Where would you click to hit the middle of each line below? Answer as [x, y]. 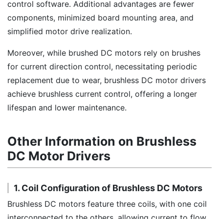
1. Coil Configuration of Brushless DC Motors [108, 188]
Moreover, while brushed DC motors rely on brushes [104, 53]
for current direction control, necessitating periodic [102, 66]
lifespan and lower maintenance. [67, 108]
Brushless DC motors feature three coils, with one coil [107, 204]
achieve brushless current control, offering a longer [102, 94]
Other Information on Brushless [102, 141]
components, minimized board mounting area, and [100, 18]
